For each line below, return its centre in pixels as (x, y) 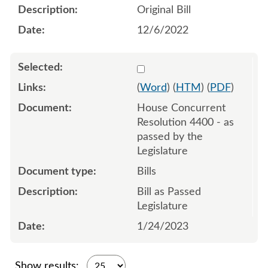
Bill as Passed (169, 192)
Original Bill (164, 10)
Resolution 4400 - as (185, 122)
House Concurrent (181, 108)
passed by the (170, 137)
